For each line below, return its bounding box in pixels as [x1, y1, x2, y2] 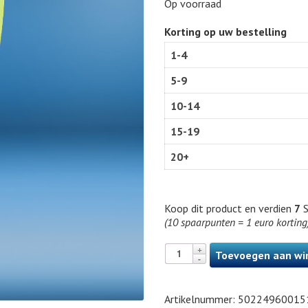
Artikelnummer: [164, 292, 238, 306]
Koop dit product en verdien [164, 201, 294, 215]
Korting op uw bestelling [164, 25, 287, 38]
